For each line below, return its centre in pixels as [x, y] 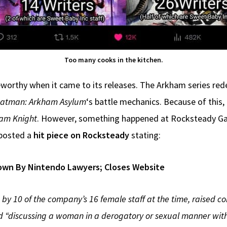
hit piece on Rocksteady [81, 135]
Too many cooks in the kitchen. [113, 60]
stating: [145, 135]
